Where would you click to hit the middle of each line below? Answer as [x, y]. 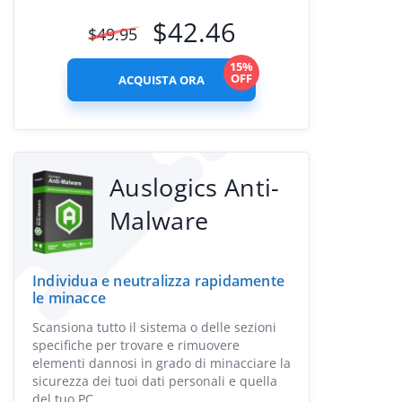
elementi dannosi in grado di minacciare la [162, 363]
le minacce [69, 298]
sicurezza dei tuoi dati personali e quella [155, 381]
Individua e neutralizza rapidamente [158, 281]
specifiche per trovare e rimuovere [136, 345]
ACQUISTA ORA [162, 80]
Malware [159, 220]
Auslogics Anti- [195, 187]
